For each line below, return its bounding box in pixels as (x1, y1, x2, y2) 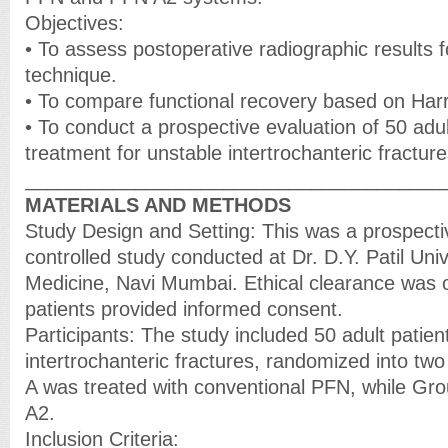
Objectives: (25, 12, 124, 34)
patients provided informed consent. (25, 298, 343, 320)
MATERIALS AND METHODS (25, 194, 291, 216)
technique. (25, 64, 117, 86)
